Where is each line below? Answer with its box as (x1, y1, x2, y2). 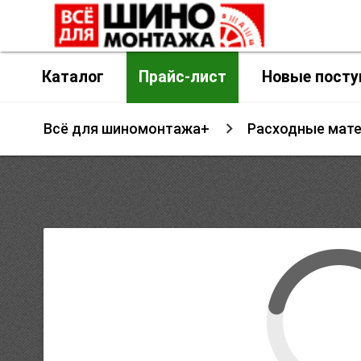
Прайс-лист (139, 68, 227, 86)
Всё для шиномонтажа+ (43, 120, 210, 137)
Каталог (41, 68, 104, 86)
